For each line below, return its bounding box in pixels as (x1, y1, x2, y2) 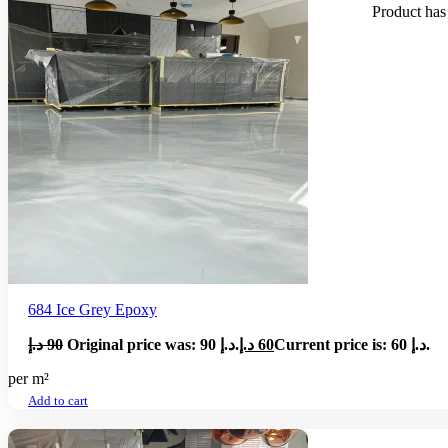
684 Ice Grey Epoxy (28, 300, 157, 318)
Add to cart (28, 394, 88, 409)
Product (372, 2, 421, 20)
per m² (8, 369, 49, 387)
